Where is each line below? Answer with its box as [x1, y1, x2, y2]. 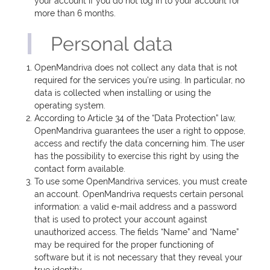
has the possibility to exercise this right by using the [34, 151, 239, 162]
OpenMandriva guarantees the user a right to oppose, [34, 126, 246, 136]
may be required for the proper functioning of [34, 240, 215, 250]
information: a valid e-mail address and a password [34, 202, 237, 212]
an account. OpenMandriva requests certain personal [34, 189, 244, 199]
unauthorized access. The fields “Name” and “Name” [34, 227, 239, 237]
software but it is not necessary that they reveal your [34, 253, 243, 263]
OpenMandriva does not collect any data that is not [34, 63, 238, 73]
